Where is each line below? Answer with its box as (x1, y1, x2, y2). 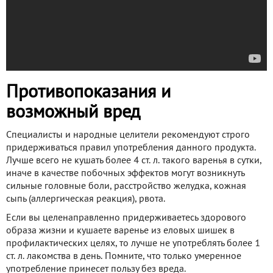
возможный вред (6, 105, 140, 122)
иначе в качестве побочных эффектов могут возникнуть (6, 169, 244, 179)
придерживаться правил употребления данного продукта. (6, 144, 256, 153)
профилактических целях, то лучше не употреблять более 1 (6, 239, 260, 249)
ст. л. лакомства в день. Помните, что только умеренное (6, 252, 241, 261)
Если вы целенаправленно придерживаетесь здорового (6, 214, 246, 223)
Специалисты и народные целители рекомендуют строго (6, 131, 250, 140)
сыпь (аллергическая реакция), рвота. (6, 195, 165, 204)
